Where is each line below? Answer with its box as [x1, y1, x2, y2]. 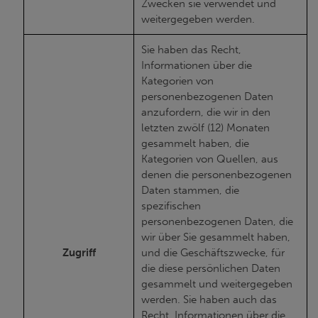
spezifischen [141, 199, 201, 212]
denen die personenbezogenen [141, 168, 292, 181]
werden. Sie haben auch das [141, 293, 277, 306]
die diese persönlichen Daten [141, 262, 280, 275]
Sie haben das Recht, [141, 43, 241, 56]
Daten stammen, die [141, 184, 239, 197]
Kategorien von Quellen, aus [141, 153, 278, 165]
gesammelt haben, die [141, 137, 249, 150]
